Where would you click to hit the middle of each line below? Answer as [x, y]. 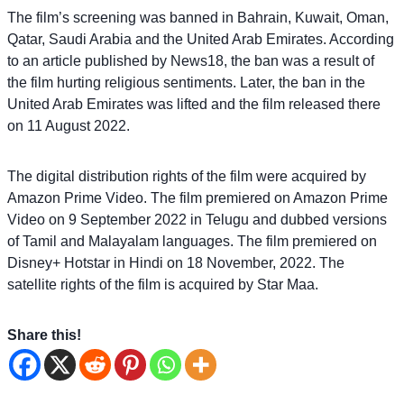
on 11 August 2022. [69, 125]
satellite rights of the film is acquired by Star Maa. [163, 284]
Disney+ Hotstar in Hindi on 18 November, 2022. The [176, 262]
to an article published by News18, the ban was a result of [191, 60]
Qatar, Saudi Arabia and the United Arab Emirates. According [201, 39]
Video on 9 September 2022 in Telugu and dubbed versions [197, 219]
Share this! [44, 335]
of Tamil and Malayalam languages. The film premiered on [192, 241]
